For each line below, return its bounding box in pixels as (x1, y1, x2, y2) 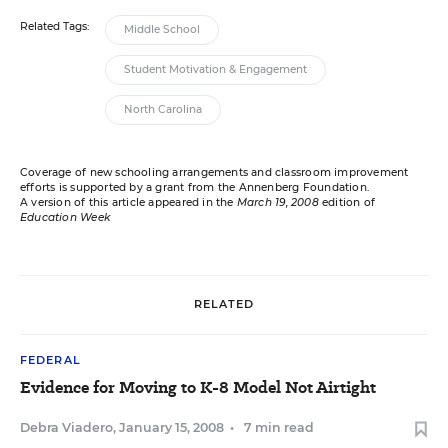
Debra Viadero (20, 419, 113, 435)
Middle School (124, 22, 200, 36)
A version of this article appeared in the (20, 195, 237, 209)
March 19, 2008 (236, 195, 319, 209)
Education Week (20, 210, 110, 224)
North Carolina (124, 102, 202, 116)
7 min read (244, 419, 314, 435)
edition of (318, 195, 376, 209)
